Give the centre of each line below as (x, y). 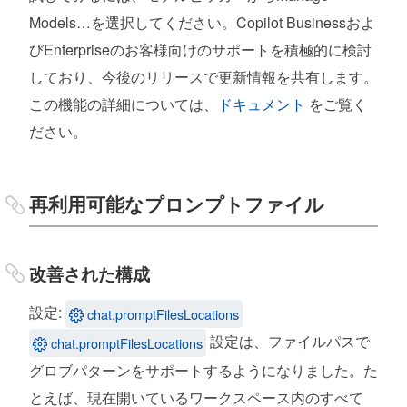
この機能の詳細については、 (124, 104)
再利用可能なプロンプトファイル (177, 203)
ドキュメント (262, 104)
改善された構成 (89, 273)
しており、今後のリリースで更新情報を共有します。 (203, 77)
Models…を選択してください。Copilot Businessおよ (202, 23)
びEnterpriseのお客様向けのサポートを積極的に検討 (200, 50)
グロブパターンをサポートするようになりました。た (203, 371)
